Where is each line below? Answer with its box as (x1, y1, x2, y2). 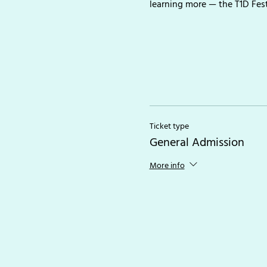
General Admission (149, 133, 244, 152)
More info (149, 158, 185, 172)
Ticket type (149, 119, 189, 133)
